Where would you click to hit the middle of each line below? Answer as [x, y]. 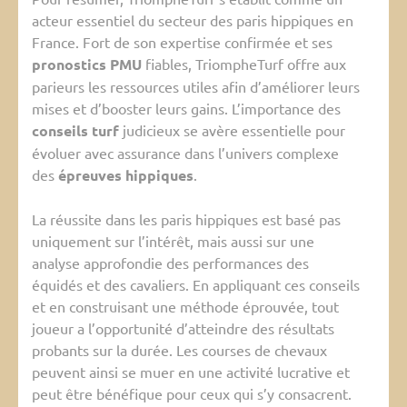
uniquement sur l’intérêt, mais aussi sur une [173, 241]
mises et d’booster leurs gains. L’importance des [186, 109]
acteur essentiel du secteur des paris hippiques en [193, 20]
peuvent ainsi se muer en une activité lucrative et [191, 372]
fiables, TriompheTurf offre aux [244, 64]
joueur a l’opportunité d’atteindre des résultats [183, 328]
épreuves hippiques [126, 175]
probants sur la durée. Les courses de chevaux [179, 350]
